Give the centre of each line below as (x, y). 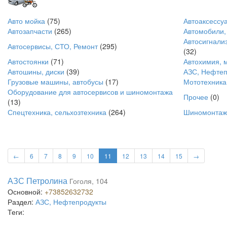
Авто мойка (26, 21)
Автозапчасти (30, 31)
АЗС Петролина (37, 181)
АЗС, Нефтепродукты (71, 202)
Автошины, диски (36, 71)
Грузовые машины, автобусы (55, 82)
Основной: (26, 192)
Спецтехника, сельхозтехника (57, 112)
